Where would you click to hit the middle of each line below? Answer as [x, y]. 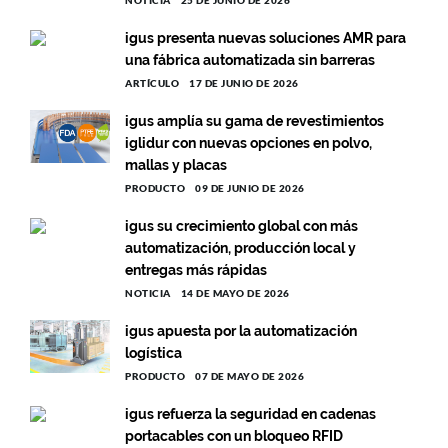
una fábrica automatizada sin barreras [250, 59]
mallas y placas [176, 164]
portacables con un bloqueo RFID [234, 435]
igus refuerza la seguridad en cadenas [250, 413]
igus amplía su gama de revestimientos [254, 120]
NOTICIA [148, 292]
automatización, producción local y [240, 247]
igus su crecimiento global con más [241, 225]
